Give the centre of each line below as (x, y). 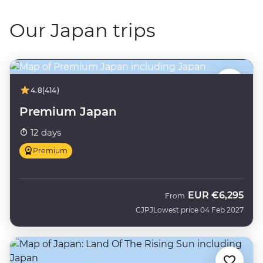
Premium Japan (68, 111)
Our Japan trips (82, 30)
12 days (45, 132)
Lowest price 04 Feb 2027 (198, 210)
